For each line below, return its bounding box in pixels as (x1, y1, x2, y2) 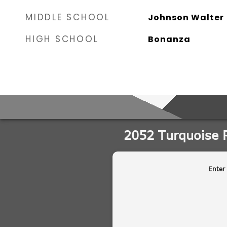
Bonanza (147, 33, 191, 45)
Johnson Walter (147, 12, 224, 23)
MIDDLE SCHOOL (25, 11, 110, 23)
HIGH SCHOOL (25, 33, 99, 45)
